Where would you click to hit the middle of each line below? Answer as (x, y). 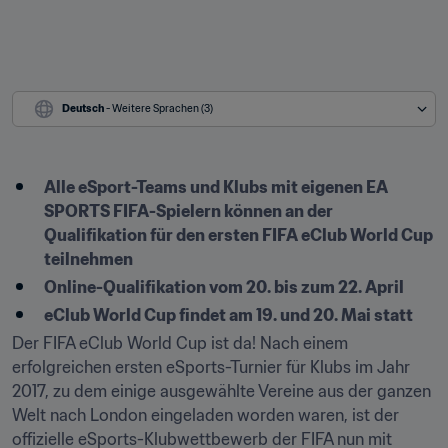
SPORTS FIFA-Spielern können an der (188, 211)
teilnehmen (88, 259)
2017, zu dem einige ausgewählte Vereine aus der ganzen (221, 391)
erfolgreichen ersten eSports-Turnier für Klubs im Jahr (211, 367)
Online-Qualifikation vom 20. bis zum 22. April (224, 287)
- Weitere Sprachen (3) (159, 108)
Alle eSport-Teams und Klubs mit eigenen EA (216, 187)
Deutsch (83, 108)
